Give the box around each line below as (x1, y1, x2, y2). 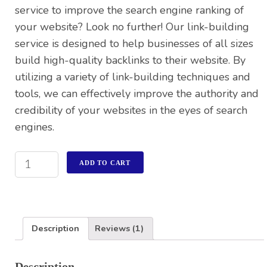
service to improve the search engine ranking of (15, 2, 244, 17)
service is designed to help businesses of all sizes (15, 36, 253, 51)
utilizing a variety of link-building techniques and (15, 69, 250, 84)
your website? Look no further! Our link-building (15, 19, 249, 34)
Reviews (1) (95, 222, 144, 234)
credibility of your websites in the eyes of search (15, 103, 247, 117)
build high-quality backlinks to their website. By (15, 52, 246, 67)
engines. (15, 119, 54, 134)
